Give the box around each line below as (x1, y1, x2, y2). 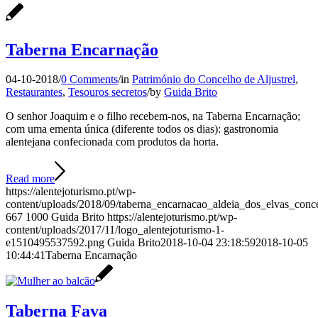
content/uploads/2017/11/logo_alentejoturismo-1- (6, 224, 224, 236)
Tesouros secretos (68, 86, 147, 99)
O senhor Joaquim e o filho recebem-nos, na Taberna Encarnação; (6, 110, 300, 123)
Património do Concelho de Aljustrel (132, 73, 295, 86)
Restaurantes (6, 86, 62, 99)
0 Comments (61, 73, 118, 86)
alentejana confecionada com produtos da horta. (6, 136, 219, 148)
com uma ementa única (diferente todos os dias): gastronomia (6, 123, 278, 136)
